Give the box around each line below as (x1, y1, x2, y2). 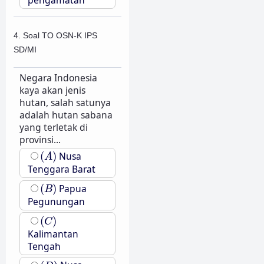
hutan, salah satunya (19, 95, 111, 109)
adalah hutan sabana (19, 108, 113, 121)
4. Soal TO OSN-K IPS (14, 30, 97, 40)
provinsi (19, 133, 54, 146)
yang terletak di (19, 120, 88, 134)
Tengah (27, 239, 61, 253)
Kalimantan (27, 227, 78, 240)
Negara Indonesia (19, 71, 97, 84)
